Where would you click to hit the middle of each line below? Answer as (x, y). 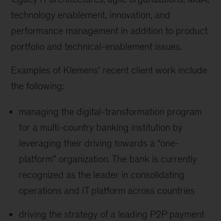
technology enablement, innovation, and (91, 15)
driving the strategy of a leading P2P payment (112, 214)
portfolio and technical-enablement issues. (97, 47)
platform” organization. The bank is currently (108, 159)
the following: (38, 86)
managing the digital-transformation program (110, 112)
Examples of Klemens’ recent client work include (109, 70)
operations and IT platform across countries (107, 191)
